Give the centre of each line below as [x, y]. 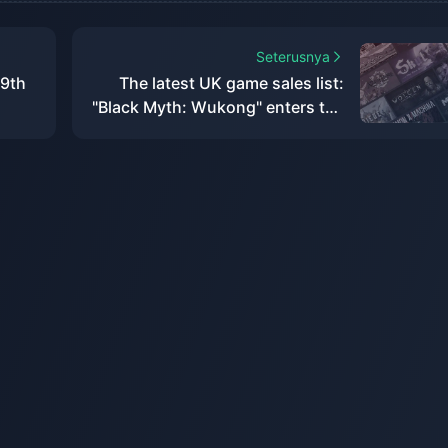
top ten [316, 131]
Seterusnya [293, 56]
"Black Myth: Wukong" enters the [218, 107]
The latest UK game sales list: [231, 83]
